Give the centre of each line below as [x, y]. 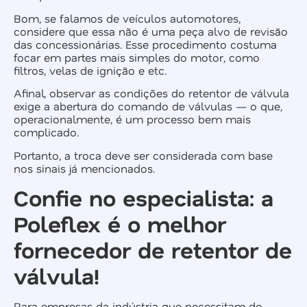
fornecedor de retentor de [153, 249]
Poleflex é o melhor [120, 223]
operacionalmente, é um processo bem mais [132, 119]
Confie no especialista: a [144, 197]
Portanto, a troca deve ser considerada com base [143, 155]
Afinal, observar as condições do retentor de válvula [151, 93]
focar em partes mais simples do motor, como [137, 57]
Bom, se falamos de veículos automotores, [127, 18]
